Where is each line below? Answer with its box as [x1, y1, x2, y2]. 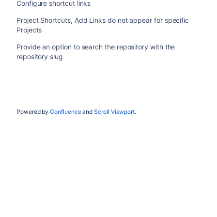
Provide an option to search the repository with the [16, 43, 175, 51]
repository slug [16, 52, 63, 61]
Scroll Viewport [94, 108, 135, 116]
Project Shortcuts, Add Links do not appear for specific [16, 16, 189, 25]
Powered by [16, 108, 50, 116]
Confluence [50, 108, 81, 116]
